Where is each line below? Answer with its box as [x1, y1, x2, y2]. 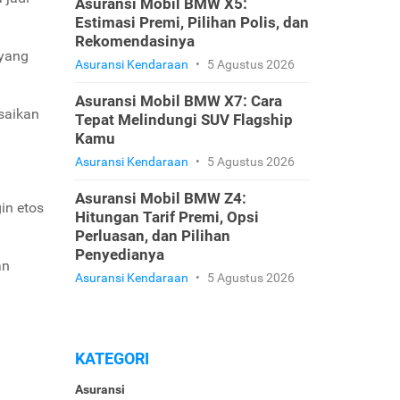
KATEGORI [74, 349, 149, 368]
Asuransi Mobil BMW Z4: [74, 189, 246, 207]
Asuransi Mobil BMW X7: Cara [74, 92, 282, 110]
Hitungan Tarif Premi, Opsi [74, 208, 259, 226]
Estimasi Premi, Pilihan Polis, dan [74, 13, 309, 31]
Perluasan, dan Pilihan [74, 227, 230, 245]
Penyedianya [74, 246, 164, 263]
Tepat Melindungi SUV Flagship [74, 111, 293, 129]
